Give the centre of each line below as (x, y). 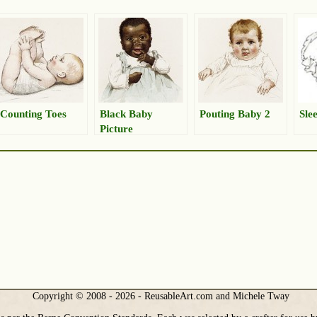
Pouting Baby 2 (235, 113)
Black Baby (126, 113)
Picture (116, 128)
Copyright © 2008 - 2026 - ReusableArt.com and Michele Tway (161, 295)
